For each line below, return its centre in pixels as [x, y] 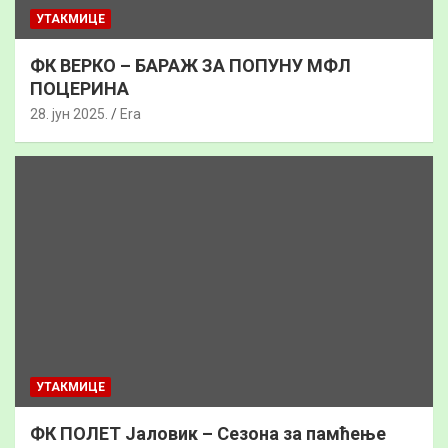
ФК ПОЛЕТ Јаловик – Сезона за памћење [208, 433]
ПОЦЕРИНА [79, 88]
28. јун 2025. [69, 113]
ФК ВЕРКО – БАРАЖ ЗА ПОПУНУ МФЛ [190, 65]
